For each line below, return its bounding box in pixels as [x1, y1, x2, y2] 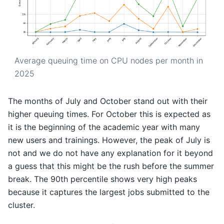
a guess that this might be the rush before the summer [8, 160, 214, 171]
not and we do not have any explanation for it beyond [8, 147, 213, 158]
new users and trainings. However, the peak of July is [8, 134, 210, 145]
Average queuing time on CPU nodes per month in [14, 55, 203, 65]
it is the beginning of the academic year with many [8, 121, 200, 132]
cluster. [8, 199, 35, 210]
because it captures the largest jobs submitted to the [8, 186, 209, 197]
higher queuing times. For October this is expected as [8, 108, 210, 119]
